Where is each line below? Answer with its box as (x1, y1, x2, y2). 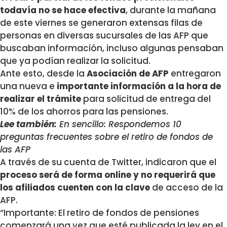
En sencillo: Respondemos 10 (57, 118, 181, 130)
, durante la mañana (126, 4, 216, 16)
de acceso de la (150, 181, 223, 194)
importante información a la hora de (55, 80, 221, 92)
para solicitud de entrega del (81, 92, 211, 105)
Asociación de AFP (85, 67, 169, 80)
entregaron (169, 67, 221, 80)
